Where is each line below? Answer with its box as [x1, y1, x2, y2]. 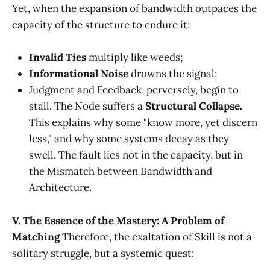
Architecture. [29, 181, 92, 195]
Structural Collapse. [145, 99, 242, 113]
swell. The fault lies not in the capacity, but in [29, 148, 243, 162]
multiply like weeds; [86, 51, 183, 64]
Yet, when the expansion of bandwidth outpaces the [12, 2, 257, 16]
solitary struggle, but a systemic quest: [12, 246, 194, 260]
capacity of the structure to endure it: [12, 18, 190, 32]
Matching [12, 230, 60, 243]
